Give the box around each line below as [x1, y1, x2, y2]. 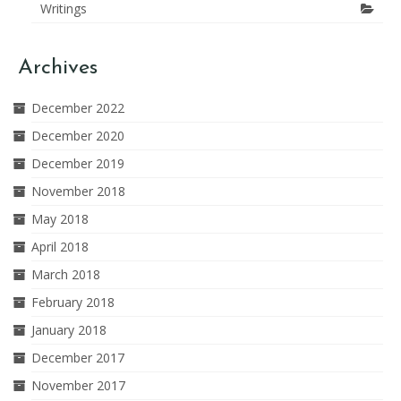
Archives [18, 57, 98, 79]
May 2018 [31, 210, 89, 227]
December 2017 [31, 349, 124, 366]
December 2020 [31, 127, 124, 144]
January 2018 [31, 321, 107, 338]
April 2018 [31, 238, 89, 255]
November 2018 [31, 183, 125, 200]
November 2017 [31, 377, 125, 394]
